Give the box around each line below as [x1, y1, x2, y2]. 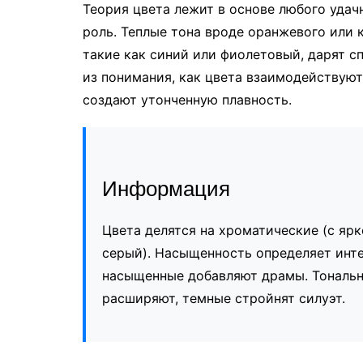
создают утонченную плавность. [83, 91, 292, 108]
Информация [102, 176, 230, 201]
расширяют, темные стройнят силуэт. [102, 289, 345, 306]
